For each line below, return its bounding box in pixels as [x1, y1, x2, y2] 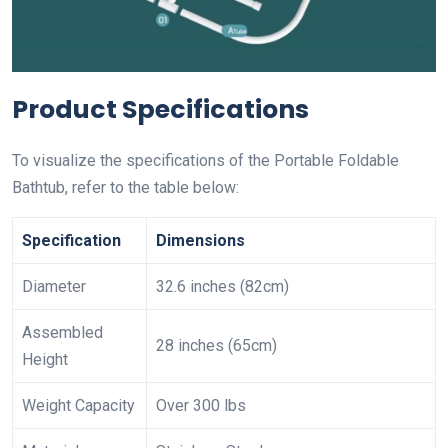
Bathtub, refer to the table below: [12, 177, 239, 197]
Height [22, 349, 68, 369]
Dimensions [156, 230, 245, 250]
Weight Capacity [22, 395, 135, 415]
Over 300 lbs [156, 395, 246, 415]
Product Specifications [12, 91, 309, 127]
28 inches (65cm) [156, 335, 277, 355]
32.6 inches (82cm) [156, 276, 289, 296]
